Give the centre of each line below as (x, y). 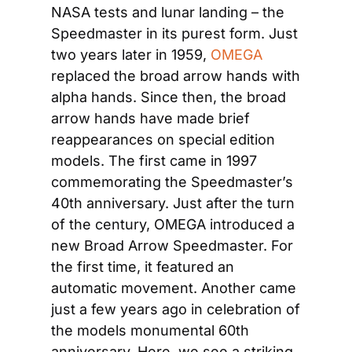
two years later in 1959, (131, 55)
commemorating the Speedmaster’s (172, 182)
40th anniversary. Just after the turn (173, 203)
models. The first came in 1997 (154, 161)
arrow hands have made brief (150, 118)
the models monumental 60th (150, 330)
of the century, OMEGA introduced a (173, 224)
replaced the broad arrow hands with (176, 76)
